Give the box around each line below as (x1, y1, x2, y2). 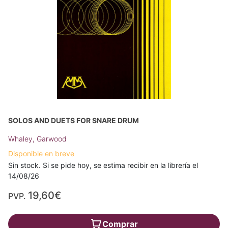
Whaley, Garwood (8, 134, 67, 143)
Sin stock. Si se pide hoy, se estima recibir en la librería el (8, 160, 198, 169)
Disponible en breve (8, 149, 74, 158)
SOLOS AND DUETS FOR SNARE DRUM (8, 116, 139, 125)
